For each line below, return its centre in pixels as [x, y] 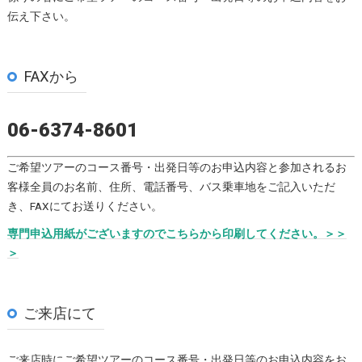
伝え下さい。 [41, 16]
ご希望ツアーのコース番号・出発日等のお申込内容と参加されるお [177, 167]
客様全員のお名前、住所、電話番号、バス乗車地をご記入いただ [171, 186]
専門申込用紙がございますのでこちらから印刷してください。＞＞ [177, 233]
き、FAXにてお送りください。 [84, 206]
